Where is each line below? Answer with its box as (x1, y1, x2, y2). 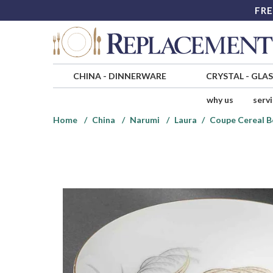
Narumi (130, 115, 160, 126)
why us (206, 94, 233, 105)
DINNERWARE (108, 71, 166, 82)
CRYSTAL (205, 71, 244, 82)
